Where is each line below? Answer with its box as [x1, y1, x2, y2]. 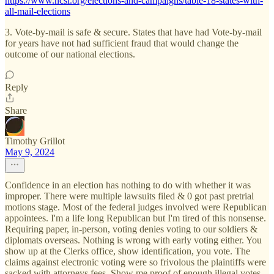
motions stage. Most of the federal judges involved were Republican [5, 201, 267, 212]
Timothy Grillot [5, 135, 65, 146]
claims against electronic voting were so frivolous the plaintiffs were [5, 256, 266, 267]
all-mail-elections [5, 6, 70, 17]
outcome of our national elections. [5, 48, 135, 59]
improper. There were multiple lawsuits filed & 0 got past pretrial [5, 190, 254, 201]
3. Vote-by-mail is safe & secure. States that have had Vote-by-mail [5, 26, 262, 37]
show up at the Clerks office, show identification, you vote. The [5, 245, 250, 256]
